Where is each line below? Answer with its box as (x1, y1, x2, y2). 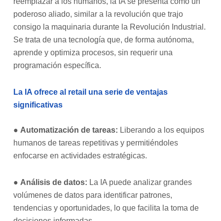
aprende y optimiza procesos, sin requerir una (13, 48, 173, 57)
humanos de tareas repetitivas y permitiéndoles (13, 139, 179, 147)
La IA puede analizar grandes (87, 178, 192, 187)
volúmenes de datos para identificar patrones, (13, 191, 173, 200)
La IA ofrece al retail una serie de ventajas (13, 88, 168, 97)
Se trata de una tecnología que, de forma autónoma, (13, 36, 194, 44)
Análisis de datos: (20, 178, 88, 187)
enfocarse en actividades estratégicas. (13, 151, 147, 160)
